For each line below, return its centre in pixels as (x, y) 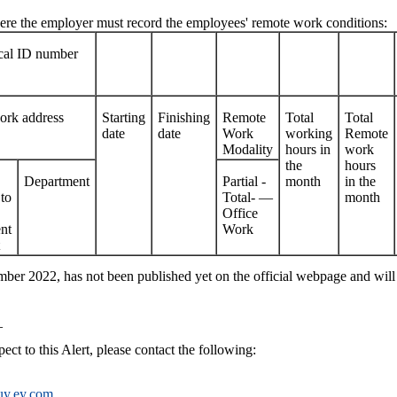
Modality (248, 150)
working (309, 134)
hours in (308, 150)
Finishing (184, 118)
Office (240, 214)
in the (360, 182)
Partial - (244, 182)
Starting (124, 118)
